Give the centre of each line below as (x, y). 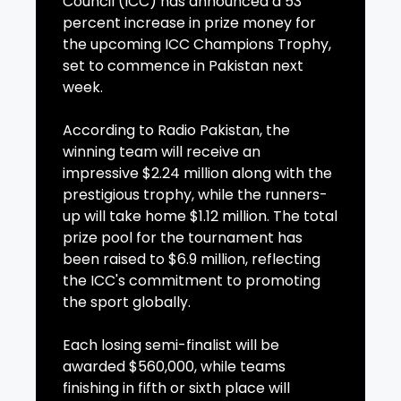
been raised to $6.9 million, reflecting (192, 260)
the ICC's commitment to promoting (192, 281)
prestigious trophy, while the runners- (195, 195)
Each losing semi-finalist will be (171, 346)
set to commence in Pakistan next (183, 66)
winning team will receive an (162, 152)
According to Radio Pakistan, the (176, 131)
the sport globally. (127, 303)
